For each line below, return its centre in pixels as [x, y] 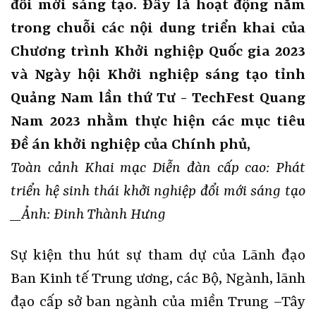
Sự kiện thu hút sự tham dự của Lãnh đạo [158, 256]
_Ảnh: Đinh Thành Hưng [88, 215]
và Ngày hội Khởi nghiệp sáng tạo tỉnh [158, 75]
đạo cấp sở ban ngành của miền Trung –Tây [158, 302]
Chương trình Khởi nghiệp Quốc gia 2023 [158, 52]
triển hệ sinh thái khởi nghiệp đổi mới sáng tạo [158, 192]
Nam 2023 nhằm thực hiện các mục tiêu [158, 122]
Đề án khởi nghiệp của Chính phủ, [130, 145]
